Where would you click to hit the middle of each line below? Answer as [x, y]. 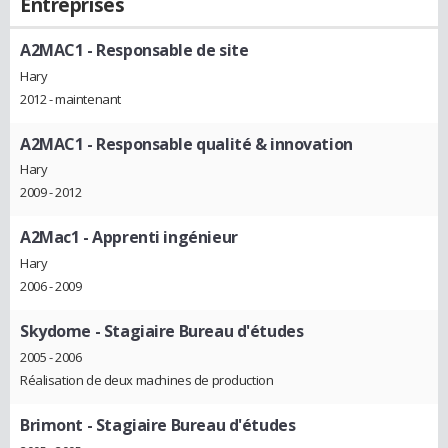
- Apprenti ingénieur [158, 237]
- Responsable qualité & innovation [218, 143]
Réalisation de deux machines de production [147, 379]
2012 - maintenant [70, 98]
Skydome [56, 331]
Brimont [52, 424]
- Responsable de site [166, 50]
